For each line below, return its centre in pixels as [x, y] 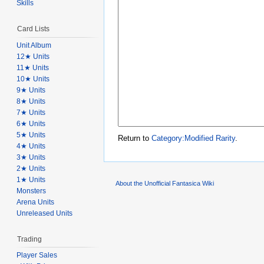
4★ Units [31, 146]
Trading [29, 239]
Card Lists [33, 29]
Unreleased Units [44, 213]
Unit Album [34, 45]
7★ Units [31, 112]
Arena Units [35, 202]
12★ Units [33, 56]
